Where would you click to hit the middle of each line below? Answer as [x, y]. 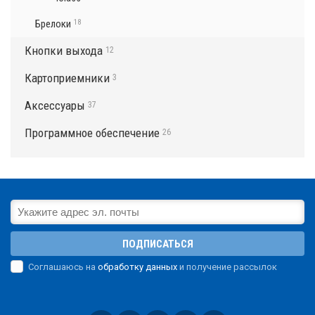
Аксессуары [55, 106]
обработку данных [137, 266]
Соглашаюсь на [63, 266]
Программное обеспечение [92, 133]
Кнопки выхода [64, 51]
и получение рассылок [227, 266]
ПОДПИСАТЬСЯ [157, 244]
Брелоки [53, 24]
